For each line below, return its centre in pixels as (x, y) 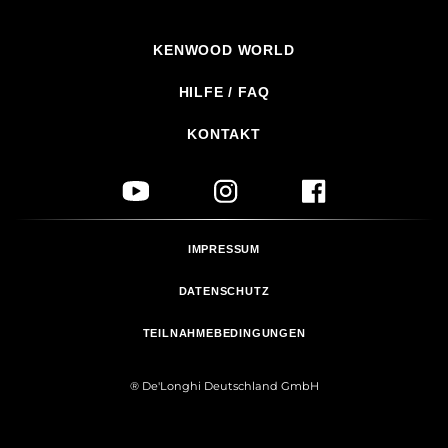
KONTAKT (224, 133)
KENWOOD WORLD (224, 49)
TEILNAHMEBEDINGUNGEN (224, 332)
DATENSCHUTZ (224, 290)
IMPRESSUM (224, 248)
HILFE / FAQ (224, 91)
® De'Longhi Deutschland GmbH (224, 385)
